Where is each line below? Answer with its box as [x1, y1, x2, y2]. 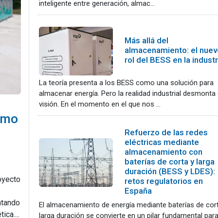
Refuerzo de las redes [124, 127, 208, 137]
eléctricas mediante [124, 137, 199, 147]
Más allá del [124, 36, 168, 45]
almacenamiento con [124, 147, 202, 157]
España [124, 186, 152, 196]
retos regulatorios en [124, 176, 203, 186]
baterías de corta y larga [124, 157, 215, 166]
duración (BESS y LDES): [124, 166, 215, 176]
